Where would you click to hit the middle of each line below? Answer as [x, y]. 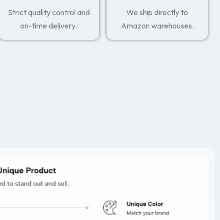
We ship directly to [157, 12]
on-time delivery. [49, 26]
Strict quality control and [49, 12]
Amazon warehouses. [157, 26]
